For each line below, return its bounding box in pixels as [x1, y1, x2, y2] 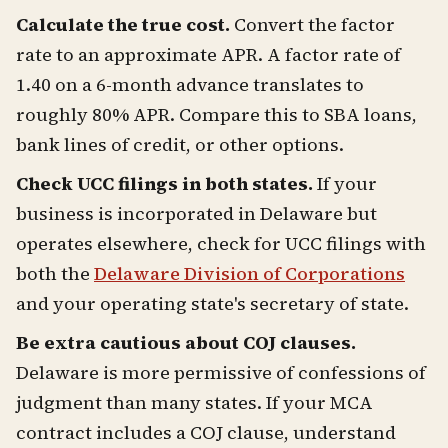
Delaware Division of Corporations [94, 260, 405, 286]
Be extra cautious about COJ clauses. [16, 329, 356, 355]
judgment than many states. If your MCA [16, 389, 373, 415]
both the [16, 260, 94, 286]
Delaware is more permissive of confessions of [16, 359, 426, 385]
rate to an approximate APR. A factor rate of [16, 41, 401, 67]
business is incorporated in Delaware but [16, 200, 377, 226]
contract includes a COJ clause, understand [16, 419, 396, 445]
